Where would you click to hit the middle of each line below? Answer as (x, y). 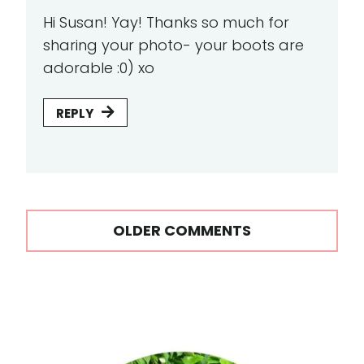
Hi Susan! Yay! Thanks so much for (166, 23)
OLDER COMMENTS (182, 230)
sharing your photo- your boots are (173, 45)
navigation (102, 260)
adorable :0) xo (99, 68)
